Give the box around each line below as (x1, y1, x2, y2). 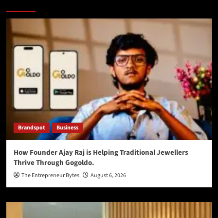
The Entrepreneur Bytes (21, 171, 79, 180)
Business (56, 124, 78, 132)
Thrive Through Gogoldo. (13, 158, 94, 168)
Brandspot (18, 124, 45, 132)
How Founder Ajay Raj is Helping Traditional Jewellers (13, 147, 188, 158)
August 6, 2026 (90, 171, 126, 180)
